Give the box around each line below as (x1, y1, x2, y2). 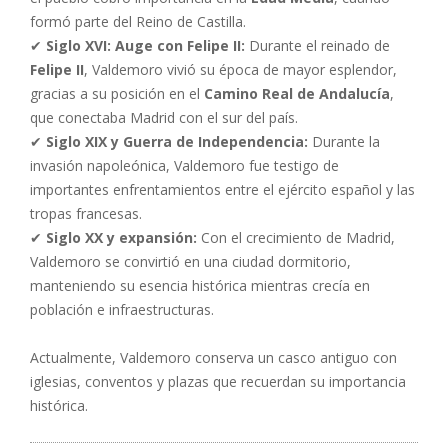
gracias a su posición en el (30, 84, 204, 103)
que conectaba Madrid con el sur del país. (30, 108, 298, 127)
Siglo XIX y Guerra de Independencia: (46, 132, 308, 151)
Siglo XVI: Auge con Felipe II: (46, 36, 245, 55)
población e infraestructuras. (30, 300, 214, 319)
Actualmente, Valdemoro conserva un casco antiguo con (30, 348, 397, 367)
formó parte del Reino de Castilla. (30, 12, 246, 31)
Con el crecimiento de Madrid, (197, 228, 395, 247)
